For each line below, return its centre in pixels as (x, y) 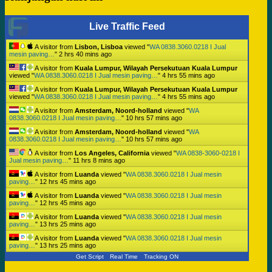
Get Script (90, 256)
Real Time (124, 256)
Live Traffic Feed (127, 26)
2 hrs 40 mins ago (85, 54)
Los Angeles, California (112, 153)
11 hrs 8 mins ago (99, 160)
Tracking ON (161, 256)
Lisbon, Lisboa (99, 46)
